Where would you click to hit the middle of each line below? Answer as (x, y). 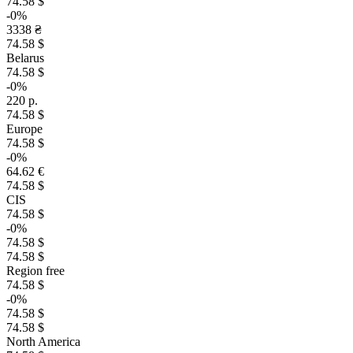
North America (43, 342)
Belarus (25, 58)
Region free (35, 271)
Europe (24, 129)
